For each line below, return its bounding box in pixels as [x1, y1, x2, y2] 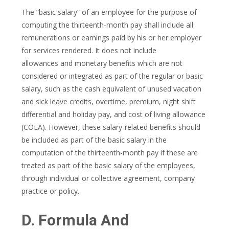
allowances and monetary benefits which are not [21, 58, 182, 68]
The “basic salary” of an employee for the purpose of [21, 7, 197, 17]
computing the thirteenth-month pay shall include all [21, 20, 193, 30]
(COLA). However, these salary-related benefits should [21, 122, 200, 132]
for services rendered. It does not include [21, 45, 156, 55]
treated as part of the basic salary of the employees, [21, 161, 195, 170]
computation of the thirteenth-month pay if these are [21, 148, 198, 157]
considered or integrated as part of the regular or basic [21, 71, 203, 81]
